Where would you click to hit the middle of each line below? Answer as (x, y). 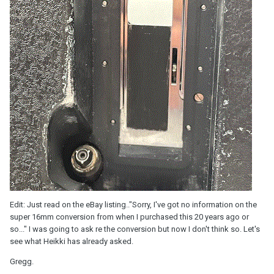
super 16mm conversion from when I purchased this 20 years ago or (129, 217)
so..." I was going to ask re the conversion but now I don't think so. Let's (135, 229)
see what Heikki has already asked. (72, 241)
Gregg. (22, 261)
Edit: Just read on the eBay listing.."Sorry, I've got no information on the (133, 204)
